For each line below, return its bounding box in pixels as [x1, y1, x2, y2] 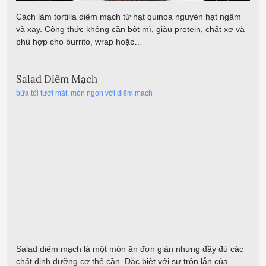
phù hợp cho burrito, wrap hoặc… [16, 36, 142, 46]
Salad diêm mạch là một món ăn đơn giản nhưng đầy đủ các [16, 244, 243, 254]
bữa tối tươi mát [16, 88, 67, 97]
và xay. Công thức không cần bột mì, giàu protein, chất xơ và [16, 24, 245, 34]
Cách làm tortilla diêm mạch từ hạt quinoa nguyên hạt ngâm [16, 11, 241, 21]
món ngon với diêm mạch [71, 88, 153, 97]
